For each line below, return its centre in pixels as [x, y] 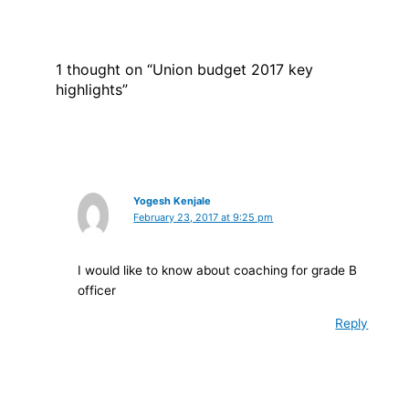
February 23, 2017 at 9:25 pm [204, 217]
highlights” [91, 90]
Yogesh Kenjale [173, 200]
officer [96, 291]
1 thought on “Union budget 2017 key [184, 70]
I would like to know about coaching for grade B [217, 271]
